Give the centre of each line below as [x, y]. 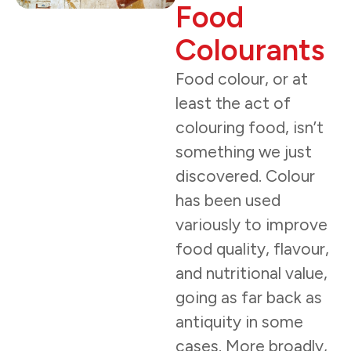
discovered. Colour [245, 176]
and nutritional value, [251, 273]
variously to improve [251, 224]
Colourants [250, 50]
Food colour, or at [242, 79]
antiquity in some [239, 322]
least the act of [233, 103]
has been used [228, 200]
